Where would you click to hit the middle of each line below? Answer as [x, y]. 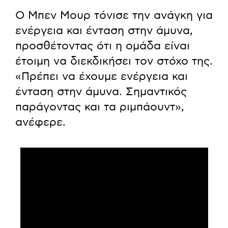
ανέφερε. [40, 122]
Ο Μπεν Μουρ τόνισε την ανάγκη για [114, 16]
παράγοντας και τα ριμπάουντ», [100, 107]
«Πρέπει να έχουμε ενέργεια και [102, 77]
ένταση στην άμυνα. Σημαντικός [101, 92]
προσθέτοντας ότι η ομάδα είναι [103, 46]
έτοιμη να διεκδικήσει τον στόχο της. [114, 61]
